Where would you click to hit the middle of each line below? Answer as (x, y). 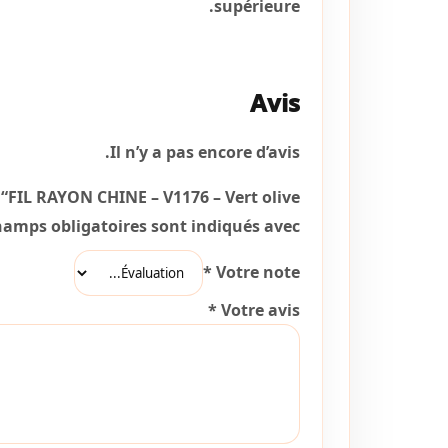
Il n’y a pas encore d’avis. (205, 151)
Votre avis (260, 309)
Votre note (258, 271)
